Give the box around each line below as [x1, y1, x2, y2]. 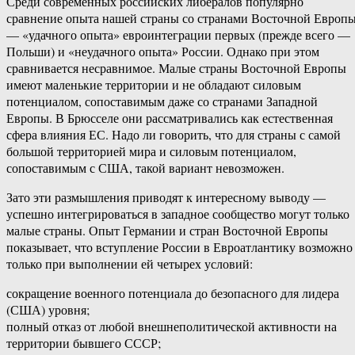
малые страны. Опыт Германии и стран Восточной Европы [6, 222, 328, 239]
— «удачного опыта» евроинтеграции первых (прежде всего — [6, 26, 350, 44]
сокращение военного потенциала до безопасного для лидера [6, 284, 339, 302]
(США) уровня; [6, 301, 90, 319]
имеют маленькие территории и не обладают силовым [6, 76, 301, 94]
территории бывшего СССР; [6, 334, 161, 352]
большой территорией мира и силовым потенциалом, [6, 143, 296, 160]
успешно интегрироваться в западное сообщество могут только [6, 205, 349, 223]
